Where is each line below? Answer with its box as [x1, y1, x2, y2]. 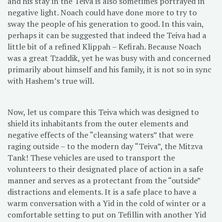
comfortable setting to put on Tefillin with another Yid [7, 209, 206, 221]
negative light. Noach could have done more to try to [7, 7, 197, 18]
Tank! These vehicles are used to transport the [7, 152, 175, 164]
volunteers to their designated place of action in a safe [7, 164, 203, 175]
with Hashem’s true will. [7, 75, 94, 87]
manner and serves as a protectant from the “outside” [7, 175, 200, 186]
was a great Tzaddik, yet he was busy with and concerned [7, 53, 211, 64]
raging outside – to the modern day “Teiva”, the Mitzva [7, 141, 203, 152]
